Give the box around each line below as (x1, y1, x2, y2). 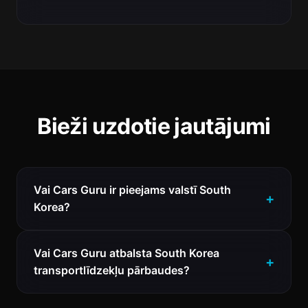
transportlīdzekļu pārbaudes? (34, 263, 190, 277)
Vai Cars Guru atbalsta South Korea (34, 246, 219, 260)
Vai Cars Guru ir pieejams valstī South (34, 183, 231, 197)
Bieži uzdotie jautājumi (37, 113, 271, 140)
